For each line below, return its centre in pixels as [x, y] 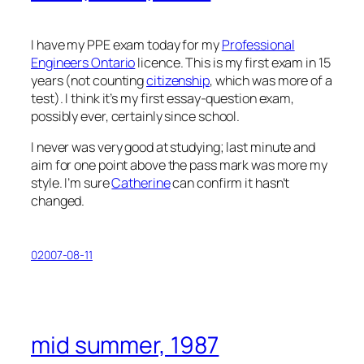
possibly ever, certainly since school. [136, 116]
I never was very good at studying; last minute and [173, 147]
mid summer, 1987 [125, 345]
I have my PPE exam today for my [126, 44]
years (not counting [89, 80]
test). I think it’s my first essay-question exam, [163, 98]
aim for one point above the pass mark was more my [180, 165]
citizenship [178, 80]
